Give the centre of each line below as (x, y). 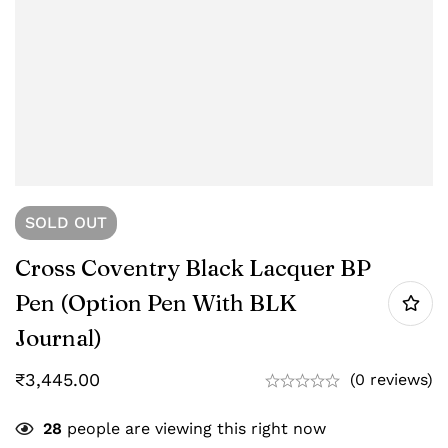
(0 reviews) (391, 380)
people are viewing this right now (194, 429)
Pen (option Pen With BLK (156, 303)
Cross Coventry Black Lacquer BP (193, 268)
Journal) (58, 338)
